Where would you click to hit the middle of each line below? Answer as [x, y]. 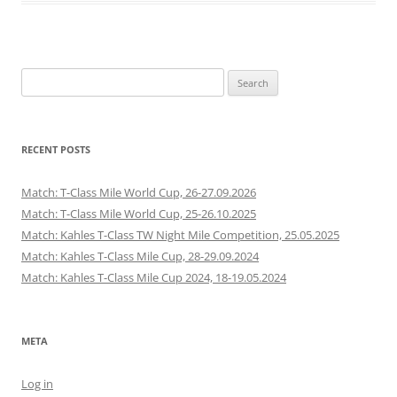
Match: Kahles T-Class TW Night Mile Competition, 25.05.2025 [180, 234]
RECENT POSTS [56, 149]
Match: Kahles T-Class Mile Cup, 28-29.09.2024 [140, 256]
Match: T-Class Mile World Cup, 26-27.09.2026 [139, 192]
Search [38, 78]
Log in [37, 383]
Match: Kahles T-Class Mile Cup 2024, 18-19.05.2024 [154, 277]
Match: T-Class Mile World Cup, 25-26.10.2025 [139, 213]
